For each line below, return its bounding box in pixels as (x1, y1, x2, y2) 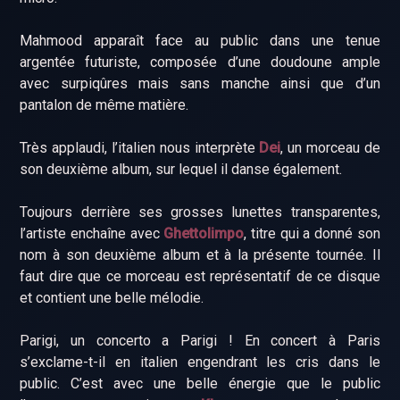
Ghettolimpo (163, 224, 245, 242)
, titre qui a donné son (244, 224, 380, 242)
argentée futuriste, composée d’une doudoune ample (20, 53, 380, 71)
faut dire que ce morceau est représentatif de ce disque (20, 267, 380, 285)
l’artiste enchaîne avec (20, 224, 164, 242)
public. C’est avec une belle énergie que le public (20, 374, 380, 392)
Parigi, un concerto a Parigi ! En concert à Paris (20, 331, 380, 349)
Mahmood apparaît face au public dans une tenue (20, 31, 380, 49)
